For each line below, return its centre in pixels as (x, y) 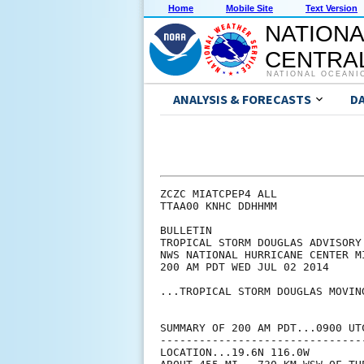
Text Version (331, 9)
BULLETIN (186, 231)
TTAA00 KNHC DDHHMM (219, 206)
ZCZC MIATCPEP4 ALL (219, 194)
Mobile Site (249, 9)
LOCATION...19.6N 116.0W (235, 353)
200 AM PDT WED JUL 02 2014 (245, 267)
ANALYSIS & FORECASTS (242, 100)
